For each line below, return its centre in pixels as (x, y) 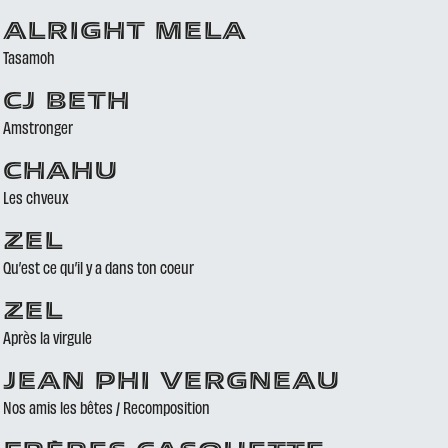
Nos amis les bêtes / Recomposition (106, 407)
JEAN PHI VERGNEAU (171, 383)
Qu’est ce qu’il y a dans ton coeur (98, 267)
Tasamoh (28, 57)
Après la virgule (47, 337)
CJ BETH (66, 103)
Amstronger (37, 127)
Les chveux (35, 197)
